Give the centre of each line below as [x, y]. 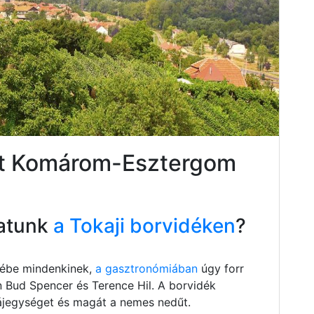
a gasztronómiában [146, 268]
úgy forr [221, 268]
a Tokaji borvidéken [142, 225]
